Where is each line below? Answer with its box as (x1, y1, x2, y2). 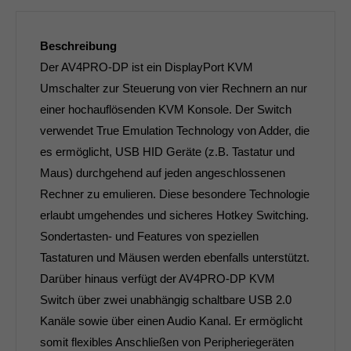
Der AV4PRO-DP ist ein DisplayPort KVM (40, 60, 253, 74)
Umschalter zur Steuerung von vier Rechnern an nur (40, 81, 307, 95)
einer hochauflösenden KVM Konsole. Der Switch (40, 102, 291, 116)
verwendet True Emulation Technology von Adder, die (40, 123, 309, 137)
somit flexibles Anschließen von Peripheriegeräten (40, 335, 294, 349)
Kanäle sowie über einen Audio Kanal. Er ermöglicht (40, 313, 302, 327)
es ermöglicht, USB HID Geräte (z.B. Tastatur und (40, 144, 295, 158)
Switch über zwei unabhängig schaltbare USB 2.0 (40, 292, 291, 306)
